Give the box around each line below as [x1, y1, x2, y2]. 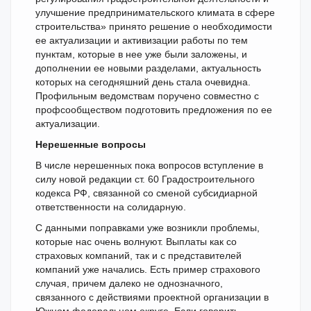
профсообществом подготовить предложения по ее [35, 104, 272, 115]
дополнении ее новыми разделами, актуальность [35, 62, 261, 74]
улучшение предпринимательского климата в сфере [35, 7, 275, 18]
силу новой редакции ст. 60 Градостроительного [35, 174, 255, 185]
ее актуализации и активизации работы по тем [35, 35, 248, 46]
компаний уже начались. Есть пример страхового [35, 264, 260, 275]
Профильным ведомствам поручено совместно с [35, 90, 259, 101]
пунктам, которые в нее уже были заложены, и [35, 49, 247, 60]
